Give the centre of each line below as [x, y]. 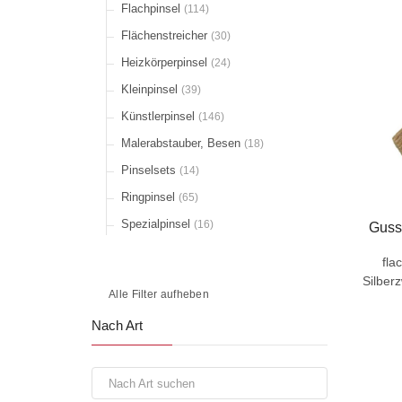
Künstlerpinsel [160, 116]
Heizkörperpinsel [166, 62]
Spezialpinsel [157, 224]
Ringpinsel [150, 197]
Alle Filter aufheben [159, 294]
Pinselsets [150, 170]
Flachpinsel [153, 9]
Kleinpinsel [151, 89]
